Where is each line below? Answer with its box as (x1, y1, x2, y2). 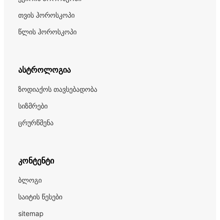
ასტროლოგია (18, 64, 71, 75)
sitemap (18, 209, 44, 218)
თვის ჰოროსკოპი (18, 10, 75, 19)
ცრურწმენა (18, 118, 54, 127)
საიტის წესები (18, 192, 62, 201)
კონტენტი (18, 156, 54, 166)
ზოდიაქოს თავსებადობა (18, 84, 97, 93)
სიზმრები (18, 101, 48, 110)
